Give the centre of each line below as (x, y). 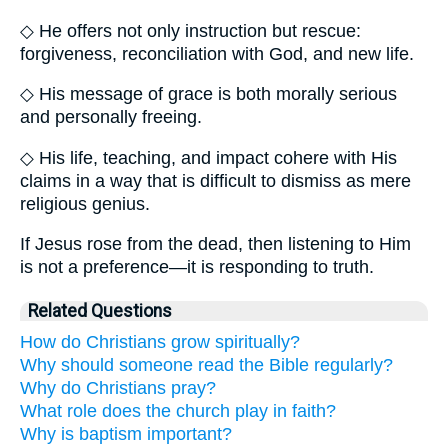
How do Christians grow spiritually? (160, 342)
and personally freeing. (111, 117)
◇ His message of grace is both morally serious (208, 94)
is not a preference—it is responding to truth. (197, 267)
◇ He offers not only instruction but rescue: (190, 30)
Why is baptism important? (126, 434)
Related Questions (100, 311)
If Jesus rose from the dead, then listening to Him (215, 244)
